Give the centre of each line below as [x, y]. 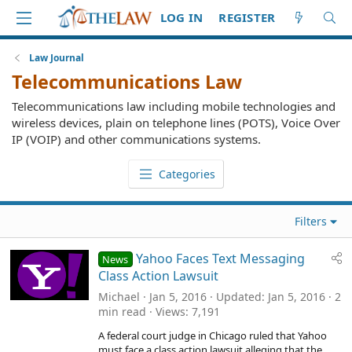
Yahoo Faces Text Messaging [220, 258]
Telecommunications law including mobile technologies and [174, 106]
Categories [187, 174]
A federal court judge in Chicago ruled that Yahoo [213, 335]
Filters [311, 221]
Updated [239, 297]
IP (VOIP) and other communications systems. [136, 139]
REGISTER [247, 17]
